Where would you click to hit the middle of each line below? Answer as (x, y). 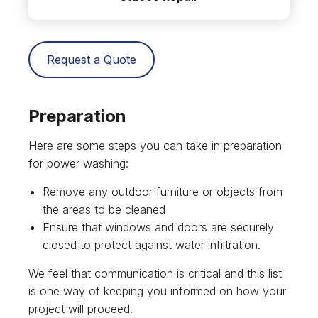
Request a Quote (92, 60)
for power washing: (78, 164)
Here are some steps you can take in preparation (155, 146)
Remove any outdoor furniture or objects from (163, 192)
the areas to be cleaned (104, 210)
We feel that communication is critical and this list (155, 274)
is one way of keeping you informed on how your (157, 291)
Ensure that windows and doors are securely (158, 227)
